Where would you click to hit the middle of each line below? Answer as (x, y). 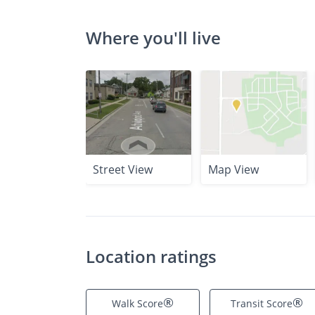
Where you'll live (153, 38)
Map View (233, 169)
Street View (123, 169)
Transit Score (261, 303)
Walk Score (137, 303)
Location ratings (151, 256)
